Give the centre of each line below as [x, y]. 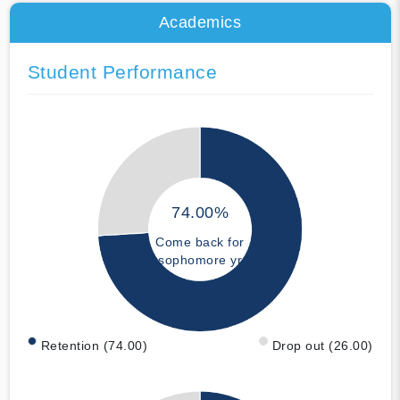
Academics [200, 22]
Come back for [200, 242]
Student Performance [122, 71]
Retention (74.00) [94, 345]
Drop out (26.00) [322, 345]
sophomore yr [200, 260]
